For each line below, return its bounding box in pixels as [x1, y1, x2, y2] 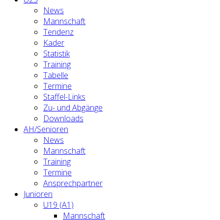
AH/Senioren [24, 124, 68, 135]
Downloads [43, 113, 83, 124]
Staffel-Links [43, 91, 85, 102]
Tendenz [43, 27, 74, 37]
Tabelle [43, 70, 68, 81]
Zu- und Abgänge [43, 102, 103, 113]
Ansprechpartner [43, 178, 103, 189]
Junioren [24, 189, 53, 199]
